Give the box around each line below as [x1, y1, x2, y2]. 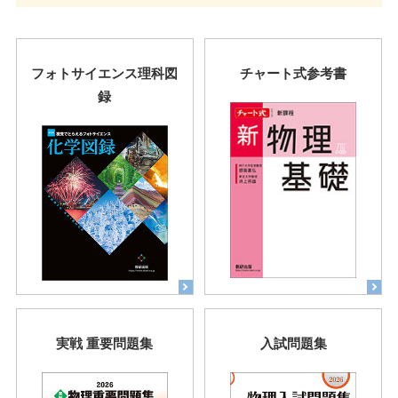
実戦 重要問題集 [56, 332, 154, 353]
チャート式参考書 [240, 63, 347, 84]
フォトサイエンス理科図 [31, 63, 179, 84]
